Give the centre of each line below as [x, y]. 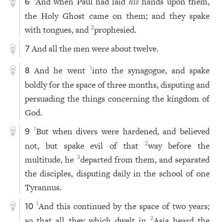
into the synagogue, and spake [151, 70]
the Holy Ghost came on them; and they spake [117, 16]
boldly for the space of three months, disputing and [117, 84]
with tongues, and [58, 30]
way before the [179, 145]
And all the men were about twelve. [95, 49]
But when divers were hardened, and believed [123, 131]
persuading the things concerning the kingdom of [117, 98]
